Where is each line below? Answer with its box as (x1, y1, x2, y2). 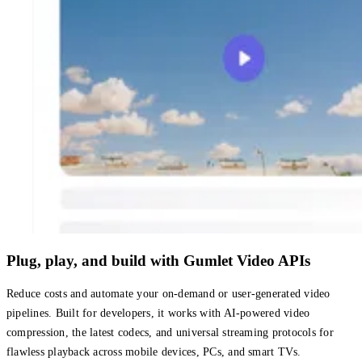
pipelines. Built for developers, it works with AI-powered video (6, 307, 310, 320)
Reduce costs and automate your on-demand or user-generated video (6, 288, 330, 301)
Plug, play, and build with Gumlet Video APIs (6, 251, 310, 269)
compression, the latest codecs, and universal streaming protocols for (6, 326, 334, 339)
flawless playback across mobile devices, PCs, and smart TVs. (6, 346, 301, 359)
